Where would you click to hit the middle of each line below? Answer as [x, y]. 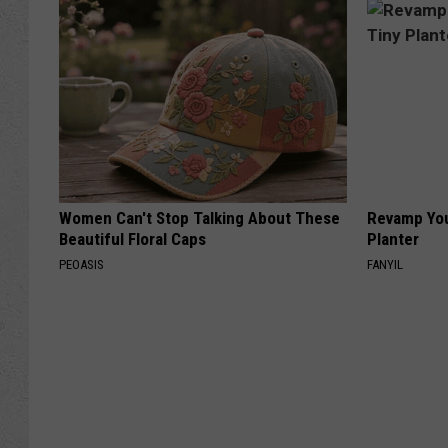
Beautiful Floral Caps [132, 239]
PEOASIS [81, 265]
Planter [393, 239]
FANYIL [385, 265]
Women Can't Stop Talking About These [199, 218]
